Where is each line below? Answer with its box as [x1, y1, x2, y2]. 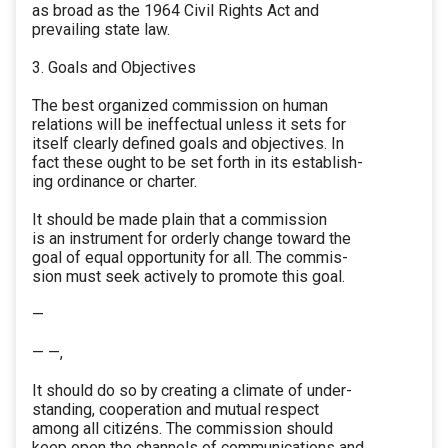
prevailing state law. [32, 20, 170, 40]
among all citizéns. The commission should [32, 419, 333, 439]
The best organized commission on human [32, 96, 328, 116]
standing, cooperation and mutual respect [32, 400, 319, 420]
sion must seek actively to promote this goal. [32, 267, 345, 287]
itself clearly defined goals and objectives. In [32, 134, 344, 154]
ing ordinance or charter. [32, 172, 197, 192]
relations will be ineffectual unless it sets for [32, 115, 346, 135]
